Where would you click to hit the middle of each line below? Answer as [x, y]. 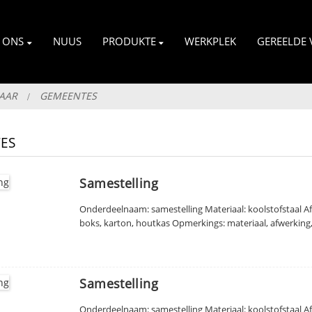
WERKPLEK [211, 41]
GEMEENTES [68, 96]
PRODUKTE [129, 41]
